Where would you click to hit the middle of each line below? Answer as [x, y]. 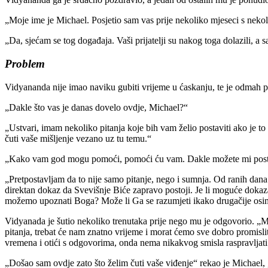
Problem [25, 63]
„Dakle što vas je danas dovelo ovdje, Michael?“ [96, 107]
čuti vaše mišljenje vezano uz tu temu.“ [78, 138]
